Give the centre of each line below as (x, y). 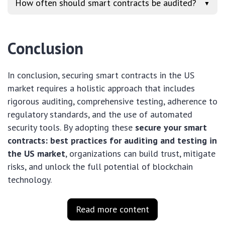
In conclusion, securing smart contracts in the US (101, 75)
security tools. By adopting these (71, 128)
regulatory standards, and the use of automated (100, 115)
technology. (30, 180)
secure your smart (171, 128)
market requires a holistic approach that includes (101, 88)
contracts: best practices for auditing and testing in (112, 141)
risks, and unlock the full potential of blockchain (100, 167)
